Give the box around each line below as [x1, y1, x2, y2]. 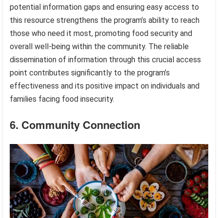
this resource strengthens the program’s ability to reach [10, 16, 200, 25]
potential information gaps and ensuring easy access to [10, 2, 200, 12]
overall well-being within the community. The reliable [10, 42, 189, 52]
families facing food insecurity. [10, 94, 115, 104]
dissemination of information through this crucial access [10, 55, 201, 65]
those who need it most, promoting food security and [10, 29, 193, 38]
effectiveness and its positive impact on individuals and [10, 81, 200, 91]
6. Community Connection [10, 117, 141, 133]
